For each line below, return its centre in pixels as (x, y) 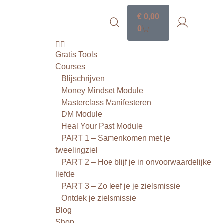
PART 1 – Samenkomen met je (116, 138)
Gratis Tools (76, 55)
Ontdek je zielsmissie (99, 198)
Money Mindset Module (103, 90)
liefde (65, 174)
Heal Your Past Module (102, 126)
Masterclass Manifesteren (107, 102)
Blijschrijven (83, 78)
